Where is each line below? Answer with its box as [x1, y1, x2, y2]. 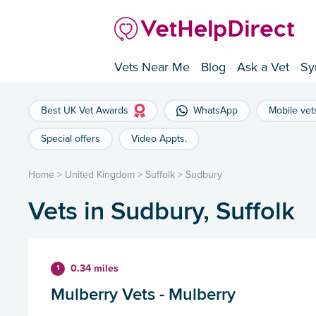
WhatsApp [193, 104, 238, 117]
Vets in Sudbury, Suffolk [28, 192, 295, 229]
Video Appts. [131, 133, 187, 145]
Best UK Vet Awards [41, 104, 128, 117]
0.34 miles [71, 262, 119, 275]
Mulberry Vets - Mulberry [51, 281, 236, 307]
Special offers [41, 133, 100, 145]
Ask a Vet [237, 59, 289, 75]
